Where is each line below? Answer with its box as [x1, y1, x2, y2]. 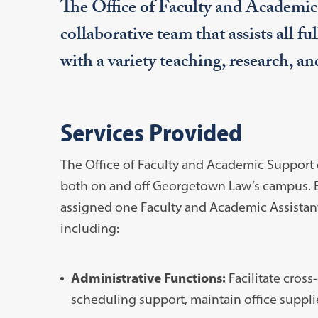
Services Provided [60, 115, 242, 148]
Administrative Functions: [70, 269, 229, 286]
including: [60, 219, 119, 236]
